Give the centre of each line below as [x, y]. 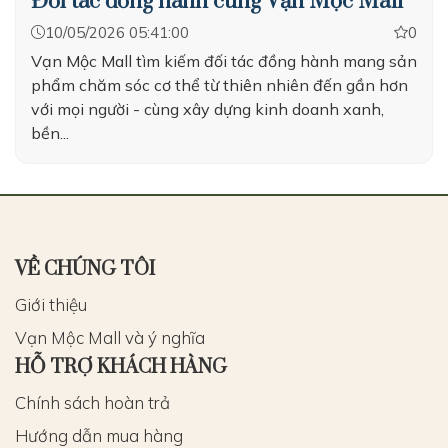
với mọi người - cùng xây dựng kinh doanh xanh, [207, 109]
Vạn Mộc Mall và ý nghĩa [110, 337]
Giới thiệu [51, 304]
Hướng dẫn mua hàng [99, 435]
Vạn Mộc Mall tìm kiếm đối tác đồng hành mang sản [224, 61]
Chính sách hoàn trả [92, 402]
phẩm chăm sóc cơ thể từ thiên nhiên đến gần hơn [219, 85]
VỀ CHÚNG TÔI [85, 269]
